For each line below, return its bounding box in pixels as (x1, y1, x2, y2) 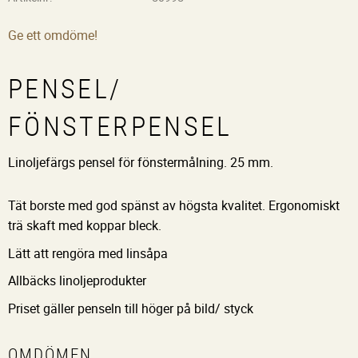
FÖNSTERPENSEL (8, 108, 233, 145)
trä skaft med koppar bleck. (8, 217, 161, 235)
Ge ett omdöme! (8, 26, 97, 45)
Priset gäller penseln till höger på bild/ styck (8, 300, 253, 318)
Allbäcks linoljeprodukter (8, 272, 146, 290)
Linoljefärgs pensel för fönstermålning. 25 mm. (8, 153, 273, 171)
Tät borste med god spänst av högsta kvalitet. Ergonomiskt (8, 197, 340, 215)
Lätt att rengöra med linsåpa (8, 244, 168, 262)
